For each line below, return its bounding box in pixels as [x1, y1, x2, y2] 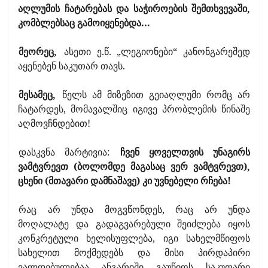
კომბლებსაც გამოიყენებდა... [18, 16, 150, 29]
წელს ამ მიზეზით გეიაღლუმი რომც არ [62, 87, 250, 101]
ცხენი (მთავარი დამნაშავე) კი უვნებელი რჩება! [18, 173, 231, 187]
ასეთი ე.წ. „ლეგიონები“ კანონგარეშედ [63, 44, 250, 58]
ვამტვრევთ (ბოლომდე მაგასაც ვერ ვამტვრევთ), [18, 159, 250, 173]
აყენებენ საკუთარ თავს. [18, 59, 125, 72]
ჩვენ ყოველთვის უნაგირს [120, 145, 250, 159]
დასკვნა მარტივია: [19, 145, 120, 159]
